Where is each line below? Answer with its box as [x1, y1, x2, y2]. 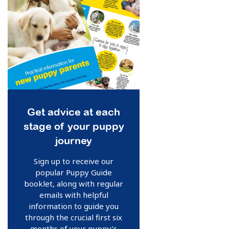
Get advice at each [27, 106, 120, 118]
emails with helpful [39, 190, 108, 200]
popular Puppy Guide [35, 167, 112, 177]
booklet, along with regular [24, 178, 123, 189]
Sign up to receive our [34, 156, 113, 166]
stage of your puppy [23, 120, 124, 132]
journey [55, 134, 92, 146]
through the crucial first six [25, 212, 122, 222]
